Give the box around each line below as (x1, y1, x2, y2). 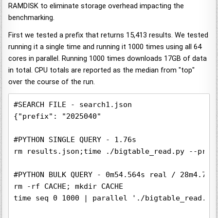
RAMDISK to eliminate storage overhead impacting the (8, 1, 184, 11)
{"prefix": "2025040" (14, 112, 102, 121)
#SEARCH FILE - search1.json (14, 100, 132, 109)
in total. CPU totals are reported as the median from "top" (8, 66, 195, 75)
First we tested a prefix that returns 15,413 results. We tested (8, 31, 209, 40)
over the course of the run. (8, 77, 95, 87)
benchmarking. (8, 13, 55, 22)
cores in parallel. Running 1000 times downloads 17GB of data (8, 54, 207, 63)
